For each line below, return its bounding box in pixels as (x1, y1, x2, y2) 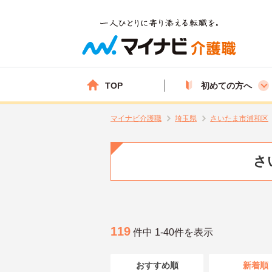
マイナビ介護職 (110, 114, 161, 123)
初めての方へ (201, 80, 252, 90)
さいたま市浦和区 (210, 114, 268, 123)
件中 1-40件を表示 (131, 226, 213, 237)
